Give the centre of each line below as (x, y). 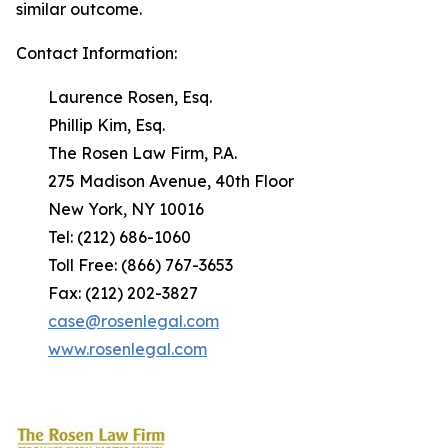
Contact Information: (96, 53)
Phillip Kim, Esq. (90, 125)
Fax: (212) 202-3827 (107, 293)
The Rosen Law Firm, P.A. (126, 153)
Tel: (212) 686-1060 (103, 237)
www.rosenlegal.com (127, 349)
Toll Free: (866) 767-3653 (124, 265)
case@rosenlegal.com (133, 321)
